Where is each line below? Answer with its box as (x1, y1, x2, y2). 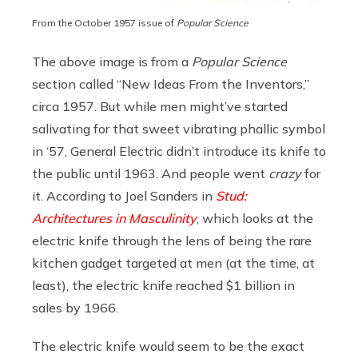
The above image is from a (32, 54, 192, 70)
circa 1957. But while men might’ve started (32, 98, 288, 115)
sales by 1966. (32, 300, 118, 316)
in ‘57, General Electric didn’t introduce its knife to (32, 143, 326, 160)
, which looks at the (197, 210, 313, 227)
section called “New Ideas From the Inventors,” (32, 76, 309, 93)
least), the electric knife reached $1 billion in (32, 277, 295, 294)
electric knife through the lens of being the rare (32, 233, 312, 249)
